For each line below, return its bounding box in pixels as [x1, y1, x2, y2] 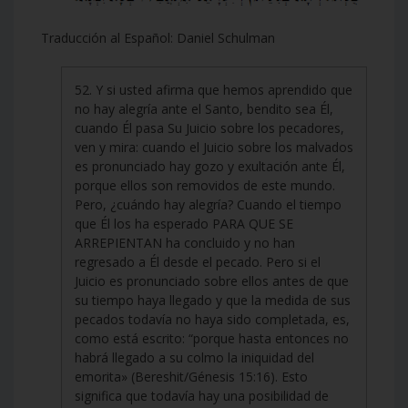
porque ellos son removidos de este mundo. [75, 176, 335, 194]
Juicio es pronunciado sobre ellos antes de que [75, 271, 349, 290]
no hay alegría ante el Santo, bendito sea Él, [75, 99, 333, 117]
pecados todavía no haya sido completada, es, [75, 310, 350, 328]
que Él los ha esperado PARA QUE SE [75, 214, 293, 232]
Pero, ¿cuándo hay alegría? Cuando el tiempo [75, 195, 342, 213]
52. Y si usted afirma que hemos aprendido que [75, 80, 352, 98]
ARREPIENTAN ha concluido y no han [75, 233, 295, 251]
